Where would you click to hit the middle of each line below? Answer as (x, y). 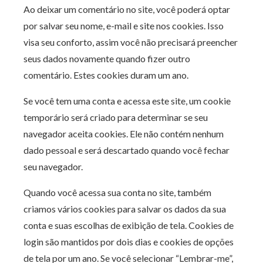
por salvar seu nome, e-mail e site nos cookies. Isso (124, 26)
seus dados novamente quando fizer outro (107, 58)
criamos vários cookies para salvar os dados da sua (125, 209)
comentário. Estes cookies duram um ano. (106, 75)
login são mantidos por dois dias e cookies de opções (129, 242)
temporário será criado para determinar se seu (116, 117)
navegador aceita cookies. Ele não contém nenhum (124, 134)
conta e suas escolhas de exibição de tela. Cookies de (129, 225)
